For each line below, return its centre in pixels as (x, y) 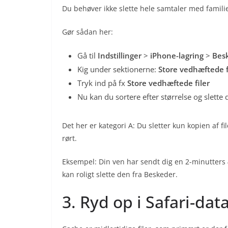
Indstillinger (120, 56)
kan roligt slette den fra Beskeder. (120, 175)
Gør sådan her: (88, 32)
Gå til (88, 56)
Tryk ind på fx (102, 83)
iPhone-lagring (177, 56)
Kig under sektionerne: (118, 69)
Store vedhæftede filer (168, 83)
